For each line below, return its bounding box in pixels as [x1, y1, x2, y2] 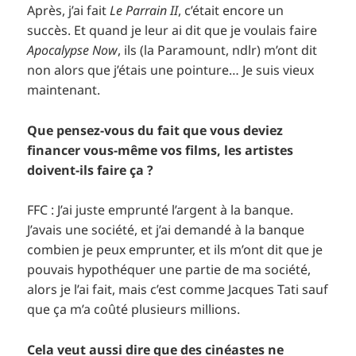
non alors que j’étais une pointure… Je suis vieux [27, 60, 315, 79]
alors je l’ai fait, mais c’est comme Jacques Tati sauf [27, 281, 329, 299]
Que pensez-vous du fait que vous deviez [27, 121, 284, 139]
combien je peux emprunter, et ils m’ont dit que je [27, 241, 323, 259]
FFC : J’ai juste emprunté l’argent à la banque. [27, 201, 294, 219]
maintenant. [27, 80, 101, 99]
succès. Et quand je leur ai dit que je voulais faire [27, 21, 318, 39]
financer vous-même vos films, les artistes [27, 141, 294, 159]
